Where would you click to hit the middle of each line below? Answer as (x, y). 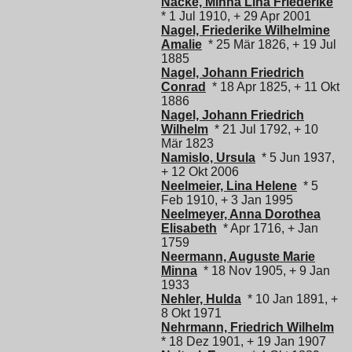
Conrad (183, 86)
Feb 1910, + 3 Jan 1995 (227, 200)
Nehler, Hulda (201, 299)
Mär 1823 (187, 143)
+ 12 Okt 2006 (200, 171)
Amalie (181, 44)
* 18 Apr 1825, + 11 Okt (273, 86)
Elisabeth (189, 228)
